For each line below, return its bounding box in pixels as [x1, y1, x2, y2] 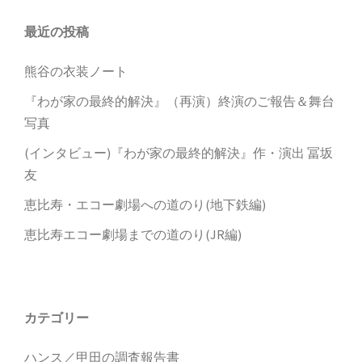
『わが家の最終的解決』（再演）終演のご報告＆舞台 [24, 92, 335, 109]
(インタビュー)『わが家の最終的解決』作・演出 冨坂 [24, 144, 333, 161]
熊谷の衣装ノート [24, 62, 128, 79]
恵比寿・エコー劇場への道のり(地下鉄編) [24, 196, 266, 213]
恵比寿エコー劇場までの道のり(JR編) [24, 225, 242, 242]
